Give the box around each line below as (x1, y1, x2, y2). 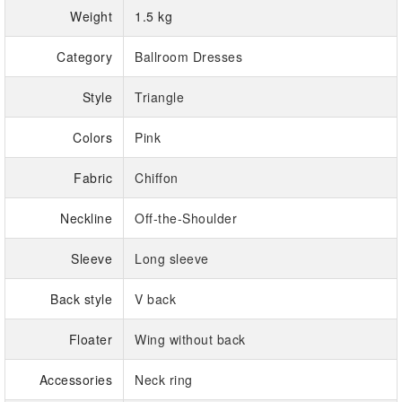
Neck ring (135, 371, 193, 389)
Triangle (135, 88, 184, 107)
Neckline (60, 209, 112, 228)
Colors (73, 128, 112, 147)
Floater (68, 330, 112, 349)
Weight (70, 7, 112, 26)
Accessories (39, 371, 112, 389)
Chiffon (135, 169, 179, 188)
